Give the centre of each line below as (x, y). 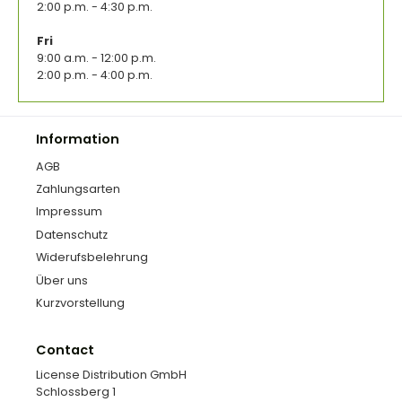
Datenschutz (72, 234)
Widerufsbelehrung (92, 258)
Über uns (62, 280)
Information (78, 140)
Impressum (69, 212)
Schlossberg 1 (76, 391)
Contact (65, 350)
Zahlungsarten (78, 189)
